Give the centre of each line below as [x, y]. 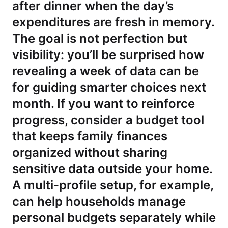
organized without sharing [90, 152]
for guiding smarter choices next [109, 87]
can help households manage [99, 201]
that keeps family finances [90, 136]
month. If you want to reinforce [104, 104]
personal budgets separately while [114, 218]
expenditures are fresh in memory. [113, 22]
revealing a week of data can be [106, 71]
